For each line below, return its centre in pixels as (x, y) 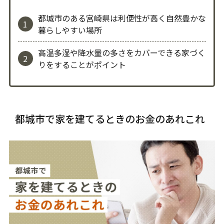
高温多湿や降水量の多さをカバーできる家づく (121, 53)
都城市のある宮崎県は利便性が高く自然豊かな (122, 18)
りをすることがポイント (82, 65)
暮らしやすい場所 (70, 30)
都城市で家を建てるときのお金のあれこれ (110, 119)
